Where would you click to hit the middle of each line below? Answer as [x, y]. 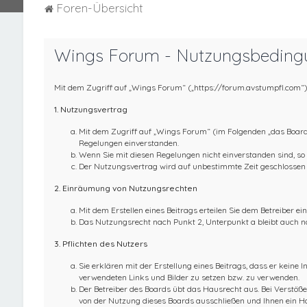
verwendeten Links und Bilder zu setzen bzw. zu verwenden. [189, 278]
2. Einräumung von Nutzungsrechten [125, 188]
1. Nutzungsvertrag [90, 110]
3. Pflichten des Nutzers [100, 244]
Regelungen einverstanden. [128, 143]
